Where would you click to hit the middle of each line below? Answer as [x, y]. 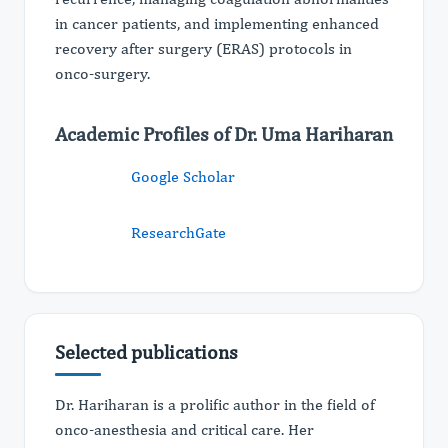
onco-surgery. [102, 73]
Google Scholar [183, 176]
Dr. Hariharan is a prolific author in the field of [215, 404]
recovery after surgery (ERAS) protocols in [203, 48]
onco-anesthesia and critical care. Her [184, 429]
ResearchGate [178, 232]
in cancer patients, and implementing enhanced [217, 23]
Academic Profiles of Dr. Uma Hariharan [224, 133]
